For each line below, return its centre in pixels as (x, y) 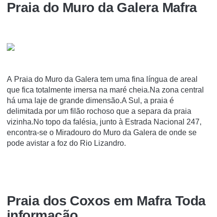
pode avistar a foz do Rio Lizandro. (66, 143)
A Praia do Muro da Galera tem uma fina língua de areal (102, 79)
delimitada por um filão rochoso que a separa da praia (99, 111)
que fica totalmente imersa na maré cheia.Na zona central (105, 90)
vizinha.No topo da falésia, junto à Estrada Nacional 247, (104, 122)
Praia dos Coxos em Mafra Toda (106, 201)
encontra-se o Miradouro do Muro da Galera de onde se (102, 133)
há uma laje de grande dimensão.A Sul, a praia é (90, 101)
